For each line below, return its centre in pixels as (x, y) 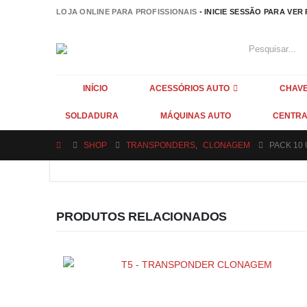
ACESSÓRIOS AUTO (189, 89)
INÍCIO (95, 89)
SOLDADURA (92, 116)
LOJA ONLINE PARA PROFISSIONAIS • (131, 11)
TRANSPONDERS (161, 146)
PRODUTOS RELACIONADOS (142, 217)
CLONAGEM (226, 146)
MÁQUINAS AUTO (196, 116)
